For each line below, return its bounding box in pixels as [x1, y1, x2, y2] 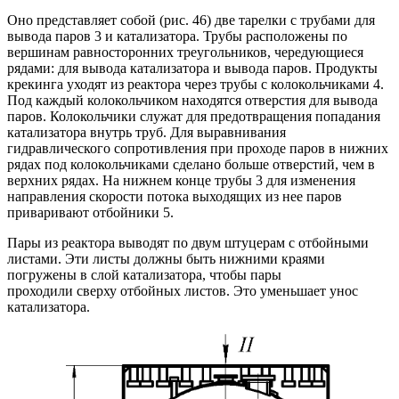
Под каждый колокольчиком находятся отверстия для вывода [7, 92, 378, 108]
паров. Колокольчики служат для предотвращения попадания [7, 108, 380, 124]
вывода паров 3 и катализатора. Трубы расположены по [7, 28, 347, 44]
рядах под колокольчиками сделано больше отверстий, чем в [7, 156, 375, 172]
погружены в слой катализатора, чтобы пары [7, 266, 281, 282]
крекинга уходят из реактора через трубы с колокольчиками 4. [7, 76, 384, 92]
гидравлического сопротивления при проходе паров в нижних [7, 140, 388, 156]
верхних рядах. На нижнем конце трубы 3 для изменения [7, 172, 355, 188]
